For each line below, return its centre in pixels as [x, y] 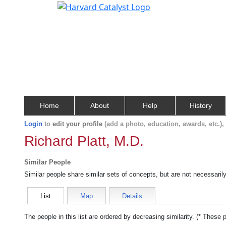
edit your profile [77, 124]
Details [132, 196]
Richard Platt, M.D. [84, 141]
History [201, 105]
